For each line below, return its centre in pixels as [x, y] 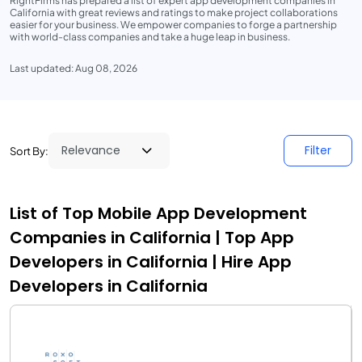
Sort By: [29, 151]
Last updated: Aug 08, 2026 [74, 68]
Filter [318, 150]
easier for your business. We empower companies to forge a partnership [173, 25]
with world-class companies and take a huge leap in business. [150, 37]
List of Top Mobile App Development [158, 213]
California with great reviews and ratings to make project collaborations [174, 13]
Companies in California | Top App [152, 238]
